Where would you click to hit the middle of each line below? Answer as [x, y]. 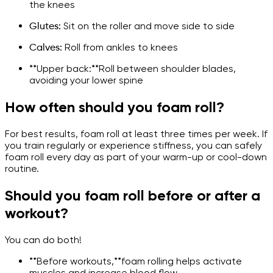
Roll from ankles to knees [120, 47]
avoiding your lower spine [86, 80]
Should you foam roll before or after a [133, 195]
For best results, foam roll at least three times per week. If [136, 133]
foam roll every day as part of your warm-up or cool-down [136, 157]
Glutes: [45, 26]
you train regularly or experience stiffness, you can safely [133, 145]
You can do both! [43, 239]
